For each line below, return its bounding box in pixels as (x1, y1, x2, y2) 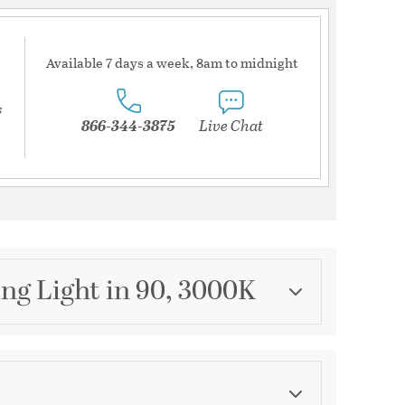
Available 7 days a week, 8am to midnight (46, 52, 299, 72)
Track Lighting (89, 382, 174, 397)
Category (89, 352, 156, 375)
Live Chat (198, 113, 263, 137)
